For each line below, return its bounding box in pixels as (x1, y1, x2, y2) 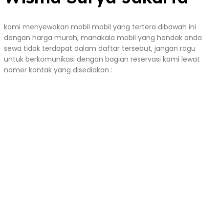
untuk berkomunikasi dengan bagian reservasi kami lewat (4, 54, 200, 64)
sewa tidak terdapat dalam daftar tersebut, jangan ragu (4, 43, 196, 53)
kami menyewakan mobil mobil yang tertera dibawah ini (4, 22, 196, 32)
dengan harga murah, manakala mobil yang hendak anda (4, 32, 202, 43)
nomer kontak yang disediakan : (4, 65, 112, 75)
